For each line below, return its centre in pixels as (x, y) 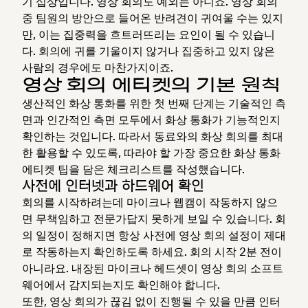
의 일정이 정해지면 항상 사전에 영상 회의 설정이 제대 (154, 235)
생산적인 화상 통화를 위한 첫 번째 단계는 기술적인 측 (154, 103)
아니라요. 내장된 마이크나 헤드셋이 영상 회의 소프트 (153, 268)
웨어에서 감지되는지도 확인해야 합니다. (121, 284)
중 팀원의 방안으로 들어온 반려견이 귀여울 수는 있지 (153, 18)
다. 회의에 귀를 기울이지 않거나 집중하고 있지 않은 (148, 51)
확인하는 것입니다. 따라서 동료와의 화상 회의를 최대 (153, 136)
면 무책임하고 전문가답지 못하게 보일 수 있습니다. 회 (154, 218)
